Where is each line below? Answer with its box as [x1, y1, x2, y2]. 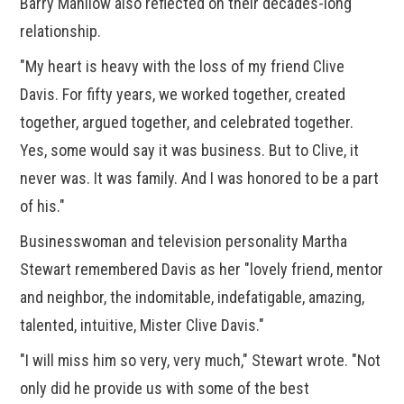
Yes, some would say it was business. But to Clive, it [20, 141, 360, 161]
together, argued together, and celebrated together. [20, 113, 354, 133]
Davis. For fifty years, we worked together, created [20, 85, 346, 105]
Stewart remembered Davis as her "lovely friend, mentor [20, 260, 384, 280]
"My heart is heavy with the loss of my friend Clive [20, 57, 345, 77]
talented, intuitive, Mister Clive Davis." [20, 316, 265, 335]
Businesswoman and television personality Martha [20, 232, 348, 252]
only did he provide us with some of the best [20, 379, 310, 399]
